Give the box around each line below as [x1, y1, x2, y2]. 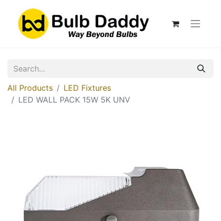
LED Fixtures [64, 83, 111, 93]
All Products [7, 83, 53, 93]
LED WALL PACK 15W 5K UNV [18, 95, 130, 105]
